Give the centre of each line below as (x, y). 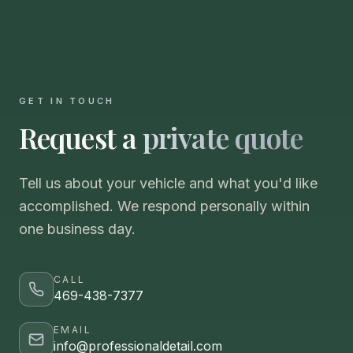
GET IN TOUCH (67, 101)
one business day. (77, 229)
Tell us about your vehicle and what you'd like (168, 184)
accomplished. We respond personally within (164, 206)
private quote (223, 137)
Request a (81, 137)
